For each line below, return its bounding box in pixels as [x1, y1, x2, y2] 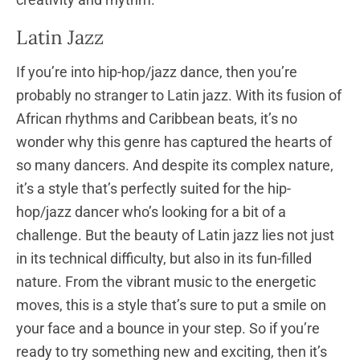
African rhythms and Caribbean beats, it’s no [16, 110, 297, 128]
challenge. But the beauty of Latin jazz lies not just [16, 227, 334, 244]
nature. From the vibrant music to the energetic [16, 273, 316, 291]
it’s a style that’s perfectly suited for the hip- [16, 180, 291, 198]
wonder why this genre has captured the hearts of [16, 133, 332, 151]
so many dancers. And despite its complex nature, [16, 157, 333, 174]
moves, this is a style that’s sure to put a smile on [16, 297, 326, 314]
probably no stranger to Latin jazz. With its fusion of [16, 87, 342, 104]
